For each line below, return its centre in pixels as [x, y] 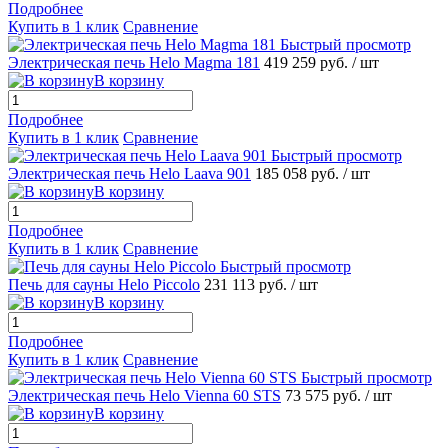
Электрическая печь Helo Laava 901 [129, 173]
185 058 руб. [299, 173]
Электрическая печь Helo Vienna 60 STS [144, 395]
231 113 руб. [247, 284]
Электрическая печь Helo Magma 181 [134, 62]
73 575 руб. [325, 395]
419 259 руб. [308, 62]
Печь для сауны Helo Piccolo [104, 284]
